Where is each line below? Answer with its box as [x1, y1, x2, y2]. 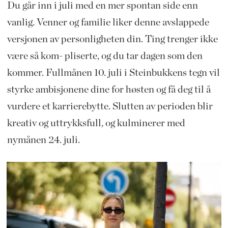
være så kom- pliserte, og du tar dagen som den [7, 51, 203, 62]
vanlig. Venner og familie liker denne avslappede [7, 17, 209, 28]
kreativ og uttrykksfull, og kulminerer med [7, 118, 185, 129]
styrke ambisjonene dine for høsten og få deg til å [7, 84, 211, 95]
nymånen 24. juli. [7, 135, 80, 146]
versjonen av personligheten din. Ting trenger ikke [7, 34, 218, 45]
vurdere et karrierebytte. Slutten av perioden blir [7, 101, 213, 112]
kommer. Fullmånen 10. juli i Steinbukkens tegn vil [7, 68, 220, 78]
